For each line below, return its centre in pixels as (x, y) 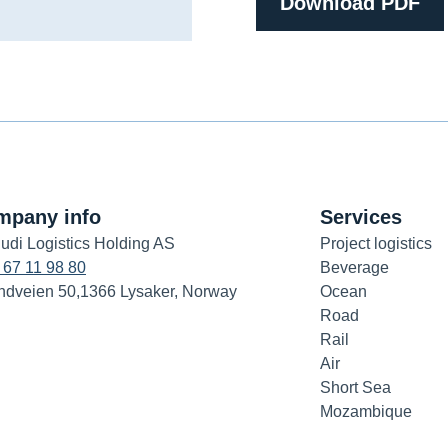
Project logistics (376, 243)
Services (361, 217)
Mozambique (366, 411)
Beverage (354, 267)
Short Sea (355, 387)
